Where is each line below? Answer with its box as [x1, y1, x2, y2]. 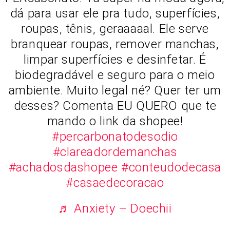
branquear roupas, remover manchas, [11, 37, 219, 52]
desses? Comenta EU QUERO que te [13, 99, 217, 113]
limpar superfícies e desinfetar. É [24, 52, 206, 67]
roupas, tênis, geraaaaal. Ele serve [21, 22, 209, 36]
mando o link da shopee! [47, 114, 183, 129]
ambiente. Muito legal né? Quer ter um [8, 83, 222, 98]
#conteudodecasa [121, 160, 222, 175]
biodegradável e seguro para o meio [15, 68, 215, 83]
